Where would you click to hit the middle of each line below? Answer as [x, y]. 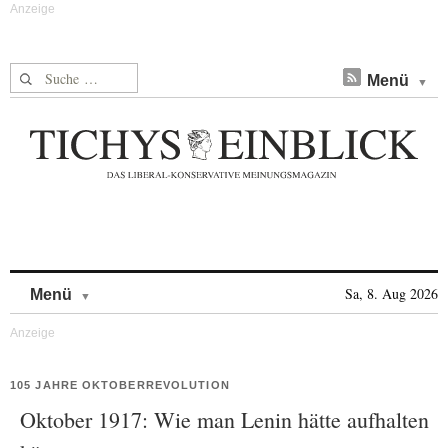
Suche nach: [48, 74]
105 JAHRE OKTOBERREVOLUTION [120, 385]
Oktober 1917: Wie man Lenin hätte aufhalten [224, 419]
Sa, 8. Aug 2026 [391, 293]
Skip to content [143, 284]
